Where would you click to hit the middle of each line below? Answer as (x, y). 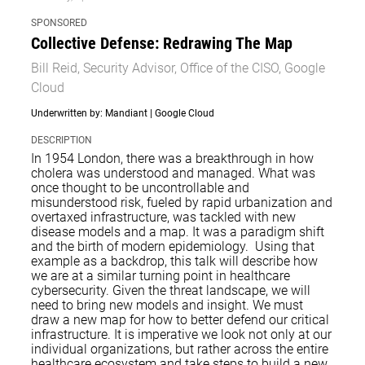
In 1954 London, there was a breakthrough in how (172, 159)
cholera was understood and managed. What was (173, 174)
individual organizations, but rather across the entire (180, 350)
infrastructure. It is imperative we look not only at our (181, 335)
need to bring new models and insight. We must (167, 306)
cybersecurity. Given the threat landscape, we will (171, 291)
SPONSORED (59, 23)
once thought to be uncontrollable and (140, 188)
